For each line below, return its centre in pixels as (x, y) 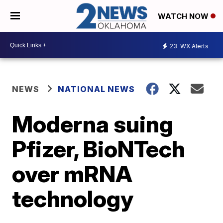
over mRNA (72, 174)
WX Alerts (194, 46)
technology (73, 199)
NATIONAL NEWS (97, 89)
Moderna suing (93, 124)
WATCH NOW (184, 16)
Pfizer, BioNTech (99, 149)
